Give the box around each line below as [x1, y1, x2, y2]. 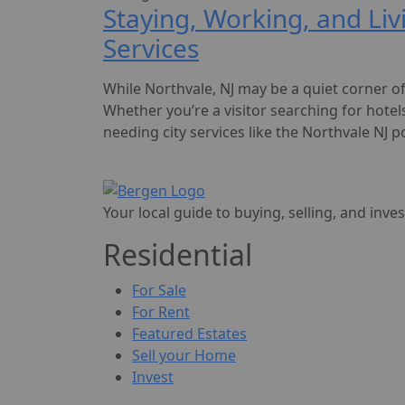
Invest [132, 367, 174, 388]
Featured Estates [132, 324, 247, 344]
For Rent [132, 302, 190, 323]
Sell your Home [132, 345, 236, 366]
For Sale [132, 280, 186, 301]
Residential [103, 235, 252, 275]
